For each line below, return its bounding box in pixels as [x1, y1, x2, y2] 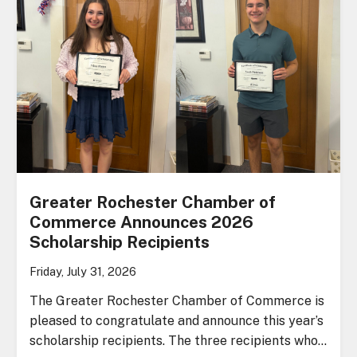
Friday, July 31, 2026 [29, 264, 137, 278]
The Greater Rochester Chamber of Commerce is [29, 292, 325, 308]
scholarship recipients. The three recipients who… [29, 332, 328, 348]
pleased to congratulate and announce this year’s [29, 312, 324, 328]
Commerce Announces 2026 [29, 211, 254, 232]
